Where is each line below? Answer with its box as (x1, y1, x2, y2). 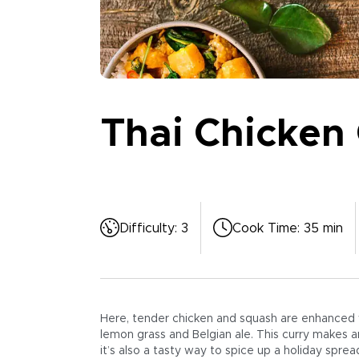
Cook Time (232, 221, 297, 235)
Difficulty (119, 221, 175, 235)
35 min (303, 221, 343, 235)
